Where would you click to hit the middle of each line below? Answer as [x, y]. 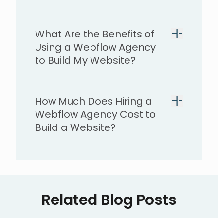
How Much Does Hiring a [94, 101]
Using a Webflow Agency [95, 47]
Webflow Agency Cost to [95, 114]
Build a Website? [75, 127]
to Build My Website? [85, 60]
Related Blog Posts [109, 200]
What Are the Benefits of [95, 34]
